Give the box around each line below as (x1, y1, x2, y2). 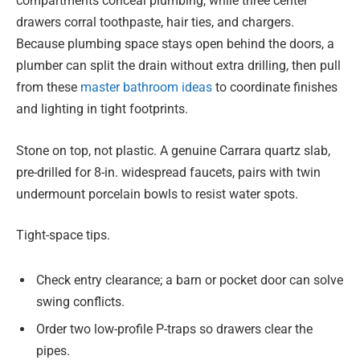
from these (16, 80, 80, 95)
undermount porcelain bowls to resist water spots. (16, 186, 298, 202)
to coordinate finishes (212, 80, 337, 95)
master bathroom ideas (80, 80, 212, 95)
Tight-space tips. (16, 227, 110, 243)
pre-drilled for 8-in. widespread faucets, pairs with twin (16, 164, 321, 180)
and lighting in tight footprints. (16, 101, 188, 117)
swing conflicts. (36, 293, 125, 309)
